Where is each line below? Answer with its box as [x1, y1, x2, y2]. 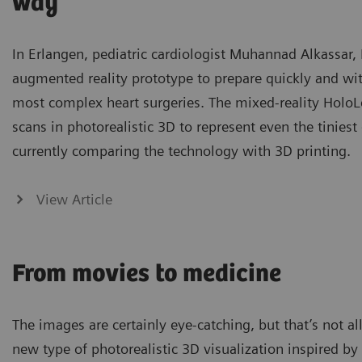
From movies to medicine [12, 259, 281, 288]
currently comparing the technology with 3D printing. [12, 141, 351, 159]
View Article [36, 190, 112, 208]
